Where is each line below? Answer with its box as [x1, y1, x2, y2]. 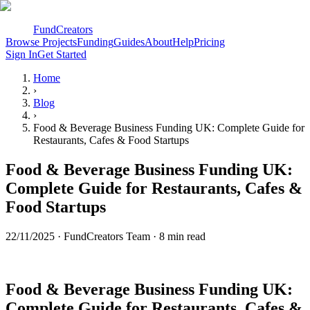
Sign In [6, 48, 37, 60]
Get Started [37, 48, 86, 60]
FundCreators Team [64, 230, 150, 242]
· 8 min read [150, 230, 206, 242]
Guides [113, 36, 145, 48]
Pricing [194, 36, 225, 48]
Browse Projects [6, 36, 77, 48]
